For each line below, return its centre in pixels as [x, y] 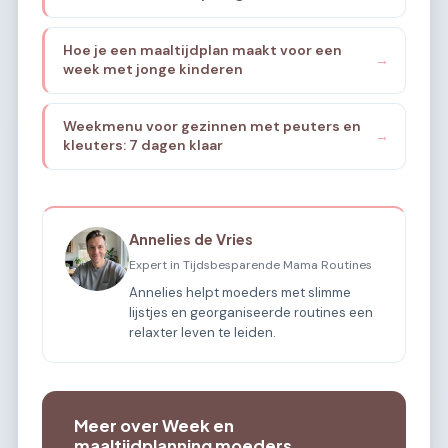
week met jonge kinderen [152, 69]
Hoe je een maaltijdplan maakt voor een [202, 50]
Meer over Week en [154, 426]
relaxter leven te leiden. [203, 332]
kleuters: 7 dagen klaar [142, 145]
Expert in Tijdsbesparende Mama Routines [251, 264]
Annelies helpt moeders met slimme [240, 292]
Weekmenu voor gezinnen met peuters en [211, 126]
